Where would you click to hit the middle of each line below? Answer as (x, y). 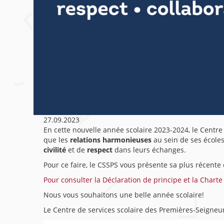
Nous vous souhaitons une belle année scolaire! (125, 195)
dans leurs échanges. (152, 150)
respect (101, 150)
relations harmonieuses (110, 140)
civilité (56, 150)
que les (56, 140)
